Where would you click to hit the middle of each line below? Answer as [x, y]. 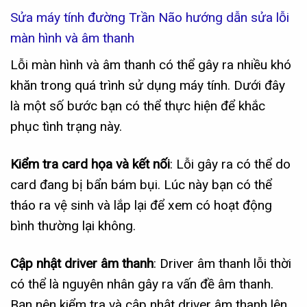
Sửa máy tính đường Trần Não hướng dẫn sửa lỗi [150, 17]
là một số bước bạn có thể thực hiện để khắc [138, 106]
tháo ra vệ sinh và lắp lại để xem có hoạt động [141, 206]
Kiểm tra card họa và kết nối [90, 164]
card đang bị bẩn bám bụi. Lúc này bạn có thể [141, 185]
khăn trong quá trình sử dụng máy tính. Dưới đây [148, 86]
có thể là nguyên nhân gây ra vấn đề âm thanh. [142, 284]
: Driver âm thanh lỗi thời [222, 264]
